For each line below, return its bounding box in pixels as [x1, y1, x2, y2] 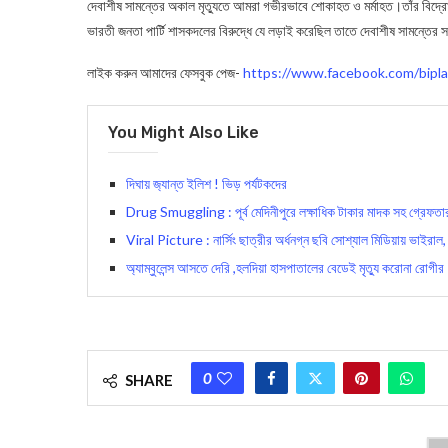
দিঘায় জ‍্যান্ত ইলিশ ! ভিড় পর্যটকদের [126, 175, 287, 193]
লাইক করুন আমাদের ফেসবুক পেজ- [87, 64, 243, 82]
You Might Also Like [108, 123, 259, 143]
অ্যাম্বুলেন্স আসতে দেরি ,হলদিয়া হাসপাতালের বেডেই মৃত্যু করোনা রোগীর [126, 259, 444, 277]
